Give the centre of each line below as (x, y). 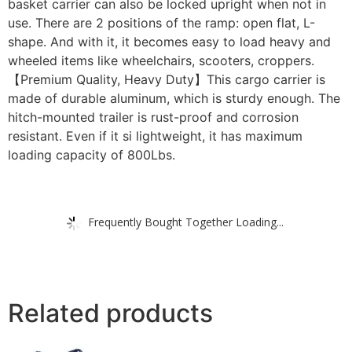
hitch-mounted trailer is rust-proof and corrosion (153, 117)
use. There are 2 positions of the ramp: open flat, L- (161, 22)
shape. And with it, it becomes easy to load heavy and (169, 41)
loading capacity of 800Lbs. (92, 154)
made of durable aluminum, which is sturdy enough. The (174, 98)
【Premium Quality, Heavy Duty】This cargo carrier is (167, 79)
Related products (110, 313)
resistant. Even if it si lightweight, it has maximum (155, 136)
